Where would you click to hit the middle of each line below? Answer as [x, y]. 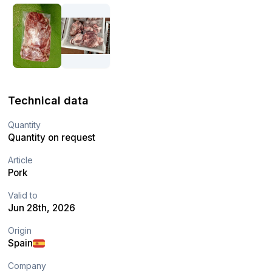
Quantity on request [52, 138]
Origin [20, 231]
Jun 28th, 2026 [42, 208]
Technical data [49, 101]
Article [21, 160]
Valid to [23, 195]
